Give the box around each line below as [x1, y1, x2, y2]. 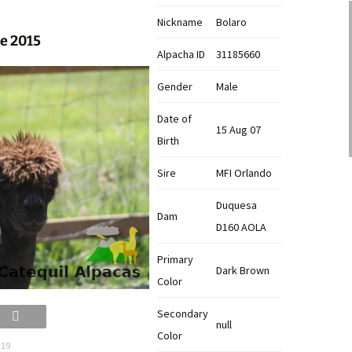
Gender [157, 79, 192, 93]
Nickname [157, 15, 203, 29]
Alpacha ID [157, 47, 205, 61]
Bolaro [216, 15, 247, 29]
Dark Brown [216, 263, 269, 277]
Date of [157, 112, 192, 126]
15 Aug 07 [216, 123, 261, 137]
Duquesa [216, 198, 257, 212]
